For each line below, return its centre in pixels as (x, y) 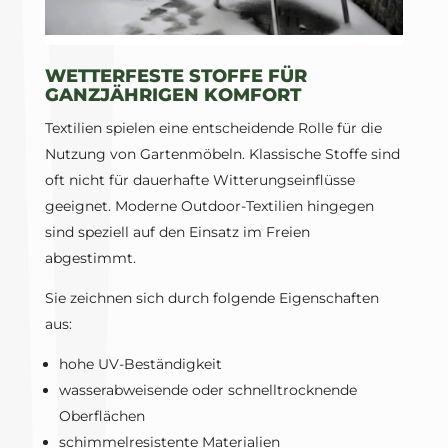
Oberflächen (101, 416)
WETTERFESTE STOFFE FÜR (175, 76)
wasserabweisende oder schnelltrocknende (207, 390)
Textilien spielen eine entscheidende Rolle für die (213, 128)
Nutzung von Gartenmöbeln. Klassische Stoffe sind (222, 154)
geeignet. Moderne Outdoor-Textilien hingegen (209, 206)
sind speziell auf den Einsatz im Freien (177, 232)
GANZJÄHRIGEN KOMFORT (172, 95)
